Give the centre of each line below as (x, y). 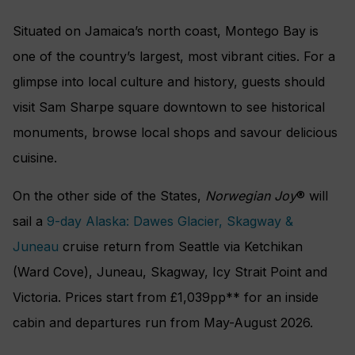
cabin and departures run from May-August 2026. (163, 322)
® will (312, 195)
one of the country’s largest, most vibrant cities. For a (174, 56)
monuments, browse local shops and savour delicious (175, 132)
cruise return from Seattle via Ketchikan (181, 246)
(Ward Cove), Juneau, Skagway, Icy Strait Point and (170, 271)
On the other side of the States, (109, 195)
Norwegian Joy (251, 195)
